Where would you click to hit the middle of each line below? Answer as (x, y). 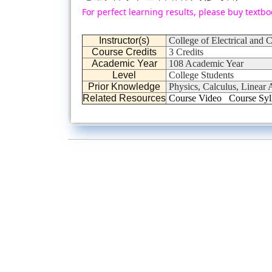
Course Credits (124, 52)
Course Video (195, 98)
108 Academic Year (205, 63)
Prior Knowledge (124, 86)
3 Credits (185, 52)
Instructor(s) (124, 40)
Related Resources (124, 98)
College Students (200, 75)
